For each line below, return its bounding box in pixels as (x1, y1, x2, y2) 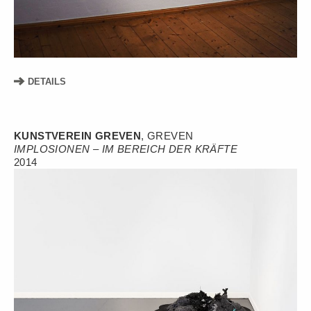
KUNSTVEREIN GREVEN (14, 129, 142, 142)
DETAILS (25, 76, 66, 87)
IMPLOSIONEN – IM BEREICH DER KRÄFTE (14, 142, 237, 155)
